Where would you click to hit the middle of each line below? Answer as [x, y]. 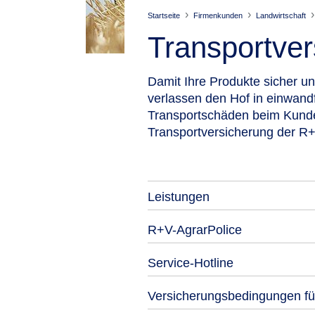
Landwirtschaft [281, 15]
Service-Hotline [191, 263]
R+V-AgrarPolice [195, 230]
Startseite [164, 15]
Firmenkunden [218, 15]
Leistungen [179, 197]
